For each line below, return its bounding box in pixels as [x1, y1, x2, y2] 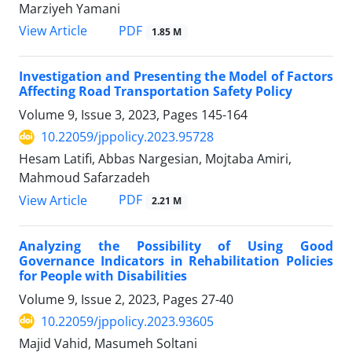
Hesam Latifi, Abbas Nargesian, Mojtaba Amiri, [19, 150, 291, 168]
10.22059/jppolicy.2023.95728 [41, 128, 214, 146]
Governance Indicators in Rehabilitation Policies [19, 251, 333, 269]
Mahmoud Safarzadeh [19, 169, 150, 187]
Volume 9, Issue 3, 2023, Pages [19, 106, 201, 124]
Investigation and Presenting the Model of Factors [19, 68, 333, 86]
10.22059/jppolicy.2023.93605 [41, 312, 214, 330]
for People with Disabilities [19, 266, 187, 284]
